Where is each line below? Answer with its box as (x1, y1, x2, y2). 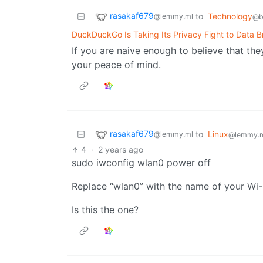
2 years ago (98, 144, 144, 155)
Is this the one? (72, 204, 139, 216)
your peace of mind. (72, 59, 161, 71)
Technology (208, 11, 252, 22)
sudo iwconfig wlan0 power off (72, 157, 211, 169)
